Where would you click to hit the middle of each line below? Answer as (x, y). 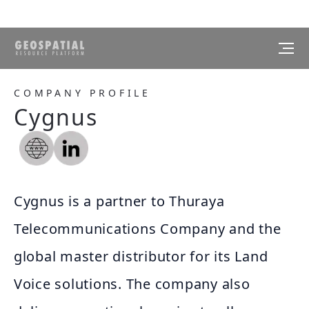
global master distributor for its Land (141, 256)
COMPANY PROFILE (82, 93)
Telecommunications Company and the (148, 229)
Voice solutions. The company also (132, 284)
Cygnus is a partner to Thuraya (119, 201)
